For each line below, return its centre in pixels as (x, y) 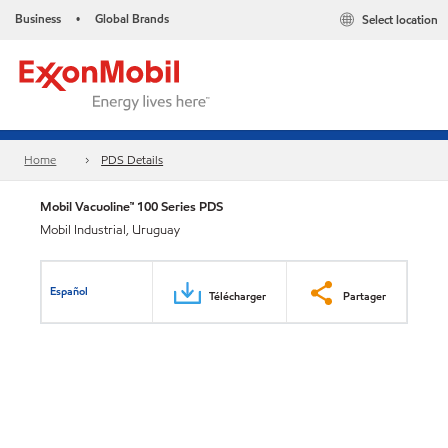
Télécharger (237, 295)
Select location (400, 20)
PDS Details (132, 160)
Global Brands (132, 18)
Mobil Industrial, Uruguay (110, 230)
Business (38, 18)
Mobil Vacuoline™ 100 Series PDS (131, 206)
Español (69, 290)
